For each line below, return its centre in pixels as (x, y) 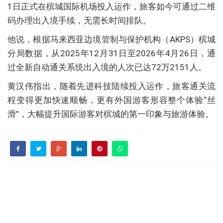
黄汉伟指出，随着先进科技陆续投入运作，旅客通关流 (111, 86)
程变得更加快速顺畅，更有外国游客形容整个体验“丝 (111, 100)
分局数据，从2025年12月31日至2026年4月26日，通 (111, 53)
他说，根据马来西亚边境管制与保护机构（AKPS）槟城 (111, 39)
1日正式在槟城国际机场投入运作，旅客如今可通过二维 (111, 6)
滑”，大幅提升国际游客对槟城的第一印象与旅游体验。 (111, 114)
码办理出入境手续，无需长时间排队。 (79, 20)
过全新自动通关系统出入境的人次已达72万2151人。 (107, 67)
